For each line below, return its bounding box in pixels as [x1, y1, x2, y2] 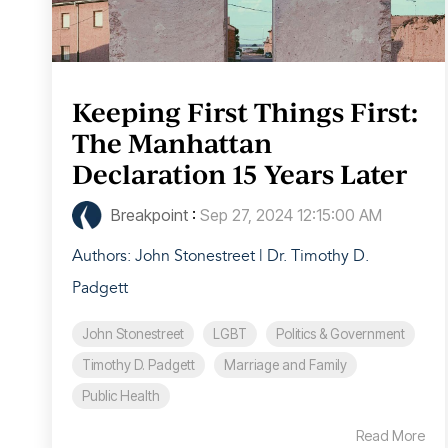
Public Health [82, 388, 160, 405]
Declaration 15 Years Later [72, 156, 407, 193]
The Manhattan [72, 125, 272, 162]
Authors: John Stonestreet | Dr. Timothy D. [72, 246, 369, 267]
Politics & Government [276, 326, 405, 343]
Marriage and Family [224, 357, 347, 374]
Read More [356, 427, 426, 445]
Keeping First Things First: [72, 94, 418, 131]
